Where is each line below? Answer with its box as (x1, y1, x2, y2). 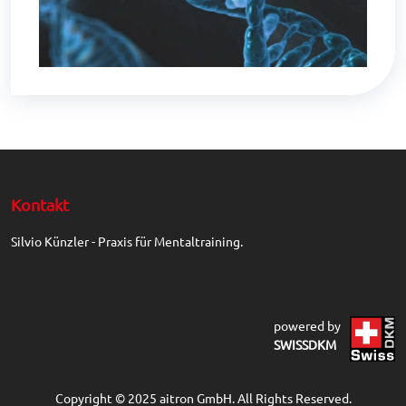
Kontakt (11, 195, 69, 214)
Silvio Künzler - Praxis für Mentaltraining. (11, 233, 243, 249)
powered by (274, 317, 341, 333)
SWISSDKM (274, 336, 336, 353)
